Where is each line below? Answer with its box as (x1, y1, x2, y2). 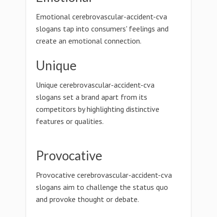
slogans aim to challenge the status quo (36, 182, 168, 192)
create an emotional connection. (36, 36, 141, 46)
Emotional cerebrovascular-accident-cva (36, 12, 167, 21)
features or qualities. (36, 116, 104, 126)
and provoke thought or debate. (36, 194, 139, 204)
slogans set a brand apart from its (36, 92, 147, 102)
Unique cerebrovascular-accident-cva (36, 80, 155, 90)
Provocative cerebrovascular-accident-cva (36, 170, 172, 180)
